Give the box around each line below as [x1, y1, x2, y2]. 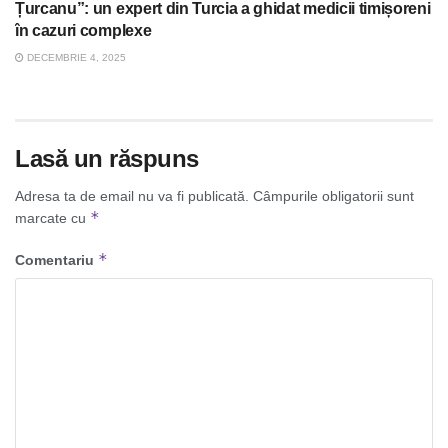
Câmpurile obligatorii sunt [253, 188, 414, 205]
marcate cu [15, 210, 90, 227]
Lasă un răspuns [15, 145, 199, 173]
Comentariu [15, 252, 98, 269]
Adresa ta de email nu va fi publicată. [15, 188, 249, 205]
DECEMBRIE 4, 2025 [24, 52, 126, 64]
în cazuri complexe [15, 22, 152, 40]
